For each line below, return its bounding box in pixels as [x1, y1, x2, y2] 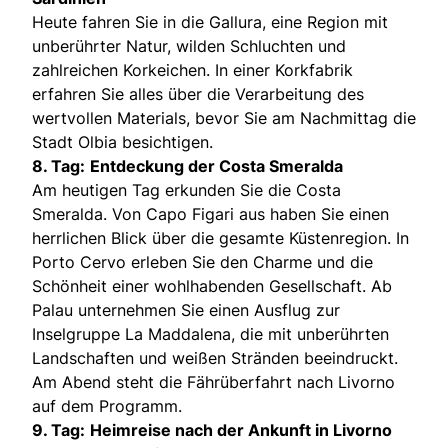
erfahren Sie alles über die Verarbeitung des [32, 83, 364, 104]
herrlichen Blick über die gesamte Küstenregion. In [32, 227, 409, 248]
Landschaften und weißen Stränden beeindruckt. [32, 347, 398, 368]
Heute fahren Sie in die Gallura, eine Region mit [32, 11, 388, 32]
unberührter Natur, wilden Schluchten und [32, 35, 346, 56]
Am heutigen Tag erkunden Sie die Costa [32, 179, 341, 200]
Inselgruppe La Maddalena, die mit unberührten [32, 323, 389, 344]
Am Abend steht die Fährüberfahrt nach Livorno [32, 371, 395, 392]
